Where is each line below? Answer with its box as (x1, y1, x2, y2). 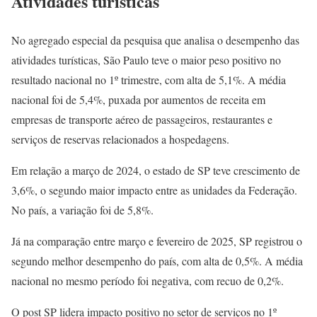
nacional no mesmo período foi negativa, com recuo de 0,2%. (11, 273, 284, 289)
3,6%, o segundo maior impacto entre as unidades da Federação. (11, 183, 297, 198)
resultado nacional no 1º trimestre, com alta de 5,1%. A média (11, 72, 286, 88)
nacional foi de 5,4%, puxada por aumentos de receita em (11, 92, 265, 108)
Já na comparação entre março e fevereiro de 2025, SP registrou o (11, 234, 302, 249)
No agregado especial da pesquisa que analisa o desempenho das (11, 33, 299, 48)
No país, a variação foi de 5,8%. (11, 202, 154, 218)
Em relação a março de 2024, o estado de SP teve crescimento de (11, 163, 300, 178)
